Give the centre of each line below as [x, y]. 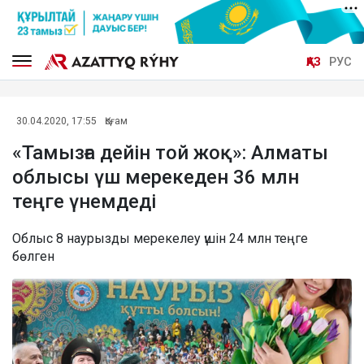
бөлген [33, 256]
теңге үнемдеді [84, 201]
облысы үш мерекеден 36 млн [156, 177]
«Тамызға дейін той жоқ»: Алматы [170, 152]
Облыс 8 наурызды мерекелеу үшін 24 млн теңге [160, 238]
